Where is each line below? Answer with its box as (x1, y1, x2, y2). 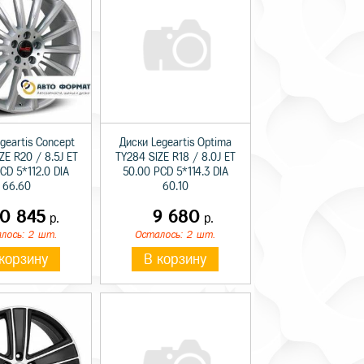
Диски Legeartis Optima (119, 136, 232, 149)
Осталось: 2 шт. (135, 229, 216, 240)
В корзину (144, 252, 207, 267)
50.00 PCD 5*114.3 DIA (122, 166, 228, 179)
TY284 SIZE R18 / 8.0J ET (115, 151, 236, 164)
